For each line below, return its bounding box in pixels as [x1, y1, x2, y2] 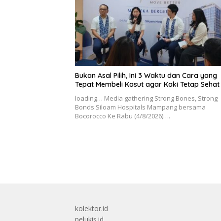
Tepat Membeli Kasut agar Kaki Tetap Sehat [75, 79, 220, 89]
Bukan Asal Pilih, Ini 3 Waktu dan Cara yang [75, 71, 217, 80]
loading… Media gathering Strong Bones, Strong [75, 93, 218, 103]
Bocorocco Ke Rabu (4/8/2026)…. [75, 111, 170, 120]
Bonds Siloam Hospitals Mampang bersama [75, 102, 206, 111]
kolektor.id [75, 203, 108, 213]
